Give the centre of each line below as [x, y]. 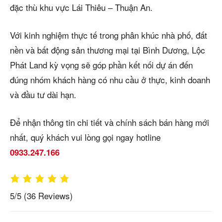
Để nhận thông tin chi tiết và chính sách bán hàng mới [110, 122]
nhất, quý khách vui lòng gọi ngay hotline [85, 137]
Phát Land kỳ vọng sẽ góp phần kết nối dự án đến [101, 64]
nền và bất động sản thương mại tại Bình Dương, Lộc [108, 50]
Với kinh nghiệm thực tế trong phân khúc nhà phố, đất [109, 35]
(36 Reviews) [48, 196]
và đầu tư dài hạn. [43, 94]
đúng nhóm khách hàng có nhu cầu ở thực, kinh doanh [110, 79]
